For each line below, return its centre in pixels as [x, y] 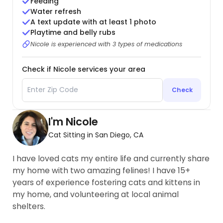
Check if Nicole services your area [83, 69]
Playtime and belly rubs [73, 33]
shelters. [29, 206]
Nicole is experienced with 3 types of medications [107, 44]
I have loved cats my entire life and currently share [111, 158]
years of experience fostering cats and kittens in [107, 182]
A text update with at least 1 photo [94, 22]
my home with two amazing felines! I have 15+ [102, 170]
